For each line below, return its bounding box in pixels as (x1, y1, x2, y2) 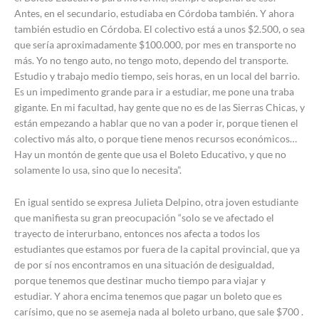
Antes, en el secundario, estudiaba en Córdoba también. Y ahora (14, 7, 294, 20)
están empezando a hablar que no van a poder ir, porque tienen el (14, 117, 298, 130)
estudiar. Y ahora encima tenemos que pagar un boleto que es (14, 289, 282, 302)
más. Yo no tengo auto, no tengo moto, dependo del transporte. (14, 54, 288, 67)
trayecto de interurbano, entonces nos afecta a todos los (14, 226, 260, 239)
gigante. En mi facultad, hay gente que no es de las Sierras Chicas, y (14, 101, 305, 114)
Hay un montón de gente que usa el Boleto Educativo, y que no (14, 148, 286, 161)
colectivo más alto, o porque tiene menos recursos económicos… (14, 132, 297, 145)
